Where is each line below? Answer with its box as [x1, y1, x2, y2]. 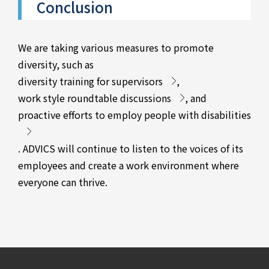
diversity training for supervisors [18, 74, 163, 88]
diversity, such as [18, 57, 94, 71]
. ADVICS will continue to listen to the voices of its [18, 141, 243, 156]
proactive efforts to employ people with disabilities [18, 107, 251, 122]
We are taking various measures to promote [18, 40, 214, 55]
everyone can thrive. [18, 175, 107, 189]
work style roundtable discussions [18, 91, 171, 105]
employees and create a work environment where [18, 158, 239, 172]
